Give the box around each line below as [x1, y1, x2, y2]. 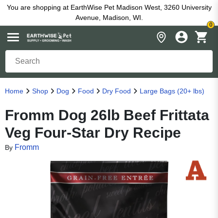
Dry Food [102, 87, 131, 95]
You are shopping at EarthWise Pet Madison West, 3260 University [6, 3, 212, 11]
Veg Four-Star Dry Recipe [5, 125, 181, 141]
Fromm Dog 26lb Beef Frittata [5, 107, 209, 123]
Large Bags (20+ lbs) [139, 87, 204, 95]
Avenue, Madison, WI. [75, 14, 143, 21]
